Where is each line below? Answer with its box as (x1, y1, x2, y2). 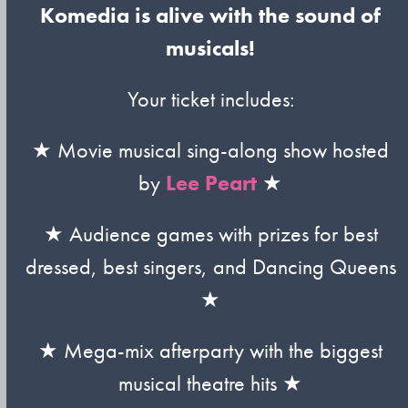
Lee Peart (166, 168, 258, 197)
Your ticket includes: (127, 85, 294, 113)
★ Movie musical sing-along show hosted (32, 136, 390, 164)
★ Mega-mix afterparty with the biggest (38, 336, 383, 364)
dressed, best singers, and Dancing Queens (25, 252, 396, 280)
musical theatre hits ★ (118, 369, 303, 397)
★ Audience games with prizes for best (43, 219, 378, 248)
